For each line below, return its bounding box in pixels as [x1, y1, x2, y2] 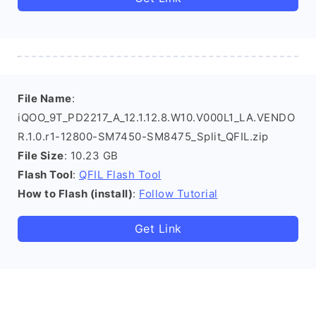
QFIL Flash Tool [79, 168, 162, 181]
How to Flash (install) [18, 187, 133, 200]
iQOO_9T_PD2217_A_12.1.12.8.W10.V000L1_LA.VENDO [18, 111, 295, 124]
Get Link [134, 221, 182, 236]
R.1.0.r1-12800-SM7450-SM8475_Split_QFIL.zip [18, 130, 269, 143]
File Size [18, 149, 64, 162]
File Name [18, 92, 72, 105]
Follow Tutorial [139, 187, 218, 200]
